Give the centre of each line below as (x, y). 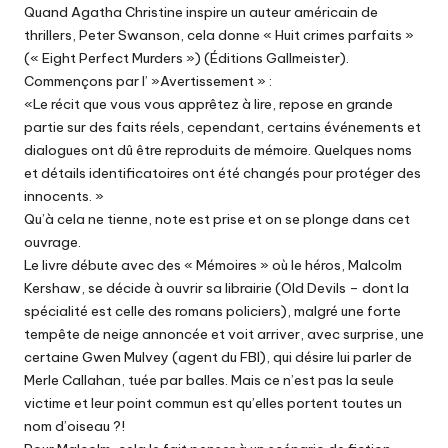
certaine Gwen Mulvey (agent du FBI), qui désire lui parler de (218, 357)
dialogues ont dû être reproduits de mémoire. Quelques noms (218, 150)
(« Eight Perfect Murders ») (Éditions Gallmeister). (186, 58)
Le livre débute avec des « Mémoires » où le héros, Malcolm (213, 265)
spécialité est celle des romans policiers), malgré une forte (212, 311)
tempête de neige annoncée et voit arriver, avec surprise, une (224, 334)
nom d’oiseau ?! (74, 426)
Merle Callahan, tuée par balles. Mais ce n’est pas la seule (209, 380)
